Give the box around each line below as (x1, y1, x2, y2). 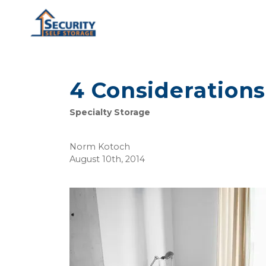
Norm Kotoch (69, 141, 130, 152)
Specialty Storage (69, 107, 150, 118)
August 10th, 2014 (69, 154, 145, 164)
